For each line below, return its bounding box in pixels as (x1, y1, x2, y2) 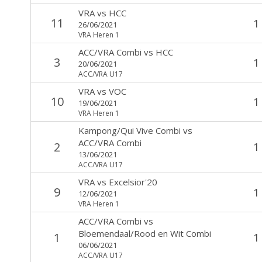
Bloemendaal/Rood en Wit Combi (78, 227, 211, 239)
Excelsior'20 (108, 175, 157, 188)
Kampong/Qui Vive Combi (78, 124, 181, 136)
